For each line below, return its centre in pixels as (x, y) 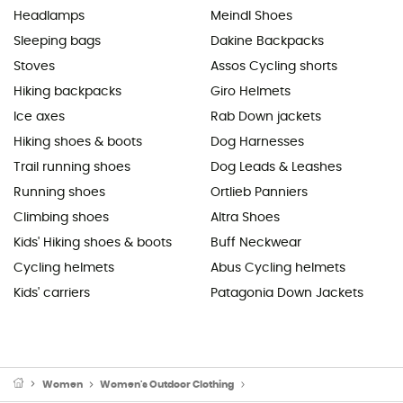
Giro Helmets (251, 91)
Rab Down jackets (266, 116)
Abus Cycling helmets (278, 268)
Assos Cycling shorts (274, 66)
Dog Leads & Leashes (276, 167)
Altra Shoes (245, 217)
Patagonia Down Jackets (287, 293)
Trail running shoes (72, 167)
